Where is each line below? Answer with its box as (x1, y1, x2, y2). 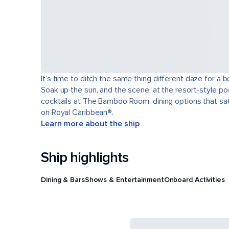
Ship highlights (41, 149, 128, 166)
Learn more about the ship (41, 119, 140, 129)
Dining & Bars (41, 175, 85, 184)
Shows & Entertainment (84, 175, 164, 184)
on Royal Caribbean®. (41, 107, 113, 118)
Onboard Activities (164, 175, 225, 184)
